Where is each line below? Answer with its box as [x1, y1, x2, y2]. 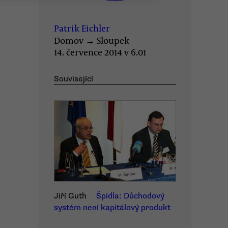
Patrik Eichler [54, 22, 110, 34]
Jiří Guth [54, 191, 87, 201]
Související [54, 74, 93, 84]
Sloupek [97, 34, 129, 46]
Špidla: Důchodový [96, 191, 164, 201]
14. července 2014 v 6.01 [54, 46, 146, 58]
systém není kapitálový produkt [54, 203, 170, 213]
